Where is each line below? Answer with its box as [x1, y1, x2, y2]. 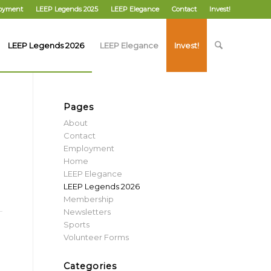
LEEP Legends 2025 [36, 5, 98, 13]
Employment [64, 143, 115, 153]
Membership [64, 194, 114, 204]
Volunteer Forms [64, 232, 129, 242]
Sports [64, 220, 90, 229]
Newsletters [64, 207, 111, 217]
